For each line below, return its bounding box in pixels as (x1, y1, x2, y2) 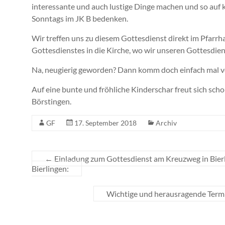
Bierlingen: (32, 164, 69, 173)
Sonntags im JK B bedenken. (32, 14, 128, 23)
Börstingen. (32, 96, 71, 106)
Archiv (156, 119, 177, 127)
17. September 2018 (74, 119, 137, 127)
